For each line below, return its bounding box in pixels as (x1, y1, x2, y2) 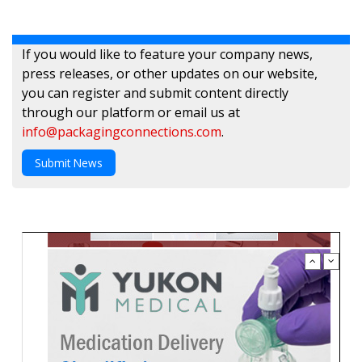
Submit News (35, 154, 103, 170)
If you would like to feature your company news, (22, 45, 313, 64)
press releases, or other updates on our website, (22, 65, 318, 83)
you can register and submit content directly (22, 84, 288, 103)
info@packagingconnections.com (22, 123, 221, 141)
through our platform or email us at (22, 103, 240, 122)
